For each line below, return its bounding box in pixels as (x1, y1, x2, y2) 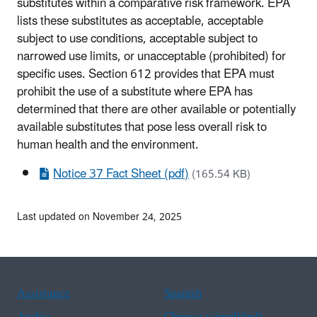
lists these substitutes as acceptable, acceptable (17, 8, 263, 34)
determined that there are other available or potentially (17, 96, 296, 122)
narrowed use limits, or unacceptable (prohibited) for (17, 43, 286, 69)
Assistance (17, 280, 70, 306)
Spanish (164, 280, 202, 306)
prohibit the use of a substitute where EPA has (17, 79, 253, 105)
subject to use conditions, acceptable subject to (17, 25, 258, 52)
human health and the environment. (17, 132, 199, 158)
